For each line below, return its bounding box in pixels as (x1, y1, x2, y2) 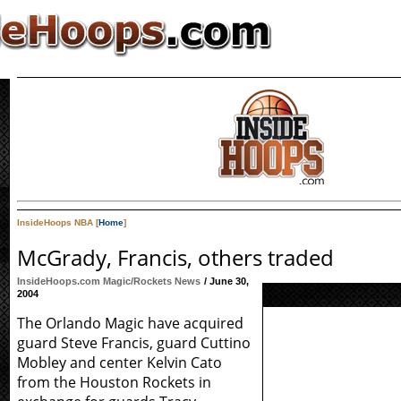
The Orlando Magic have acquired (17, 313, 243, 333)
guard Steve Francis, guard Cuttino (17, 333, 251, 353)
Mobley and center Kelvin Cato (17, 353, 222, 372)
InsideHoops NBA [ (17, 218, 98, 227)
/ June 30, (204, 276, 249, 286)
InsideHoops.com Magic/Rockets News (17, 276, 200, 286)
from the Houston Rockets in (17, 372, 211, 392)
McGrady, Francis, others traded (17, 243, 334, 272)
